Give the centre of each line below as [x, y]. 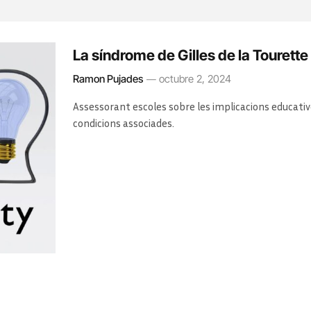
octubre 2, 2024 [195, 79]
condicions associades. [124, 123]
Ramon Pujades [108, 79]
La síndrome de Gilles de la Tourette [191, 55]
